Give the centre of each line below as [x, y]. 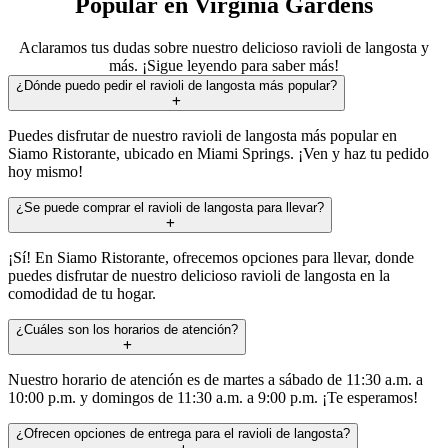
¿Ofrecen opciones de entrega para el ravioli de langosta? [183, 433]
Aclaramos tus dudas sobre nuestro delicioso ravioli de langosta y [224, 47]
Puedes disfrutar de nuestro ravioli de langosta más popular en [202, 135]
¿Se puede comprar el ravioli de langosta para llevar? [170, 207]
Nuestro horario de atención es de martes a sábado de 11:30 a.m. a [215, 379]
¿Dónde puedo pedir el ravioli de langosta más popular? [176, 85]
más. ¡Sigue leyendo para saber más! [224, 65]
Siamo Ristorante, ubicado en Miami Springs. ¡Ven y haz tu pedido [218, 153]
